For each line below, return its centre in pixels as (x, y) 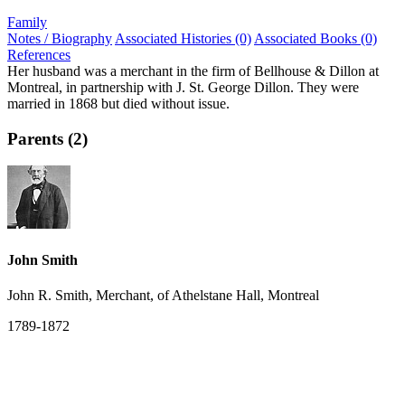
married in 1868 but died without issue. (118, 103)
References (39, 54)
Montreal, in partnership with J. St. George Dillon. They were (183, 87)
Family (27, 22)
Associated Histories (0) (183, 38)
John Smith (42, 259)
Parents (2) (47, 138)
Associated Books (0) (316, 38)
